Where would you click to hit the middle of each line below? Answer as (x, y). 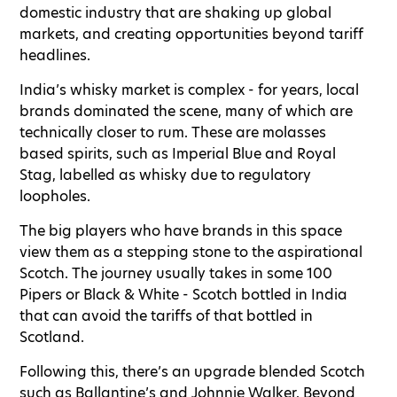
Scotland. (52, 337)
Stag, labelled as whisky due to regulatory (165, 175)
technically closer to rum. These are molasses (173, 132)
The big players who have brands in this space (181, 230)
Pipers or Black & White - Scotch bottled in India (183, 294)
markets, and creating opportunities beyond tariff (191, 34)
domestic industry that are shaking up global (175, 12)
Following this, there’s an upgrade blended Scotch (192, 371)
